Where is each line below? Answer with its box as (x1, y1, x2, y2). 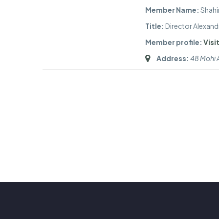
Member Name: (145, 5, 199, 15)
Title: (145, 22, 164, 31)
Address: (156, 54, 189, 63)
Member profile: (145, 38, 202, 47)
